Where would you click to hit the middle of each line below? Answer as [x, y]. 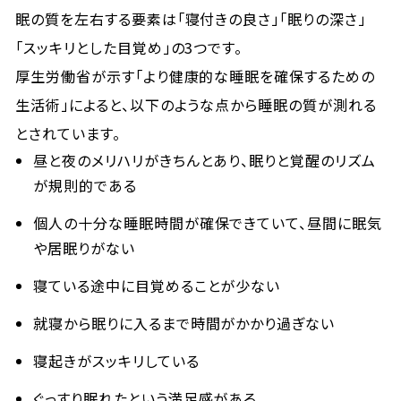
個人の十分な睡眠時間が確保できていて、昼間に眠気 [208, 223]
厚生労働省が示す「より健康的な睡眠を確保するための [196, 76]
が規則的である [85, 185]
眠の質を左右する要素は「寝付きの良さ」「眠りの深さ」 [191, 19]
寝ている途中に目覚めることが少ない [157, 286]
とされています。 [68, 133]
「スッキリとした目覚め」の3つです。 [129, 47]
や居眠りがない [84, 248]
